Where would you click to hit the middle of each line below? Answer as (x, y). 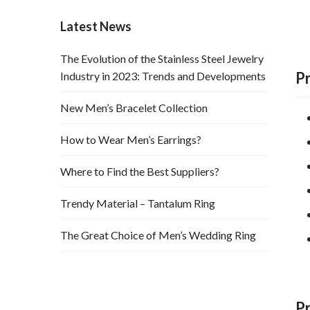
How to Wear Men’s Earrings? (131, 140)
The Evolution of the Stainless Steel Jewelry (162, 59)
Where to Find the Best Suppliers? (140, 172)
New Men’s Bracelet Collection (134, 108)
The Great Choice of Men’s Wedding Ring (158, 235)
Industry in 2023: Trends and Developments (163, 76)
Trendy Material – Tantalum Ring (138, 203)
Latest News (96, 27)
